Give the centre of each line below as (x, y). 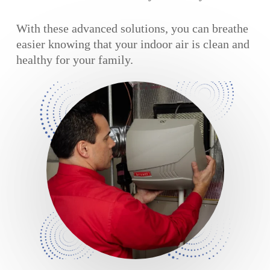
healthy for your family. (75, 60)
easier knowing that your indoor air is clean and (133, 44)
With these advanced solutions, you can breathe (133, 29)
